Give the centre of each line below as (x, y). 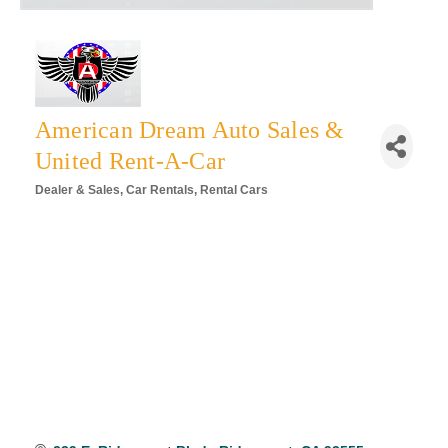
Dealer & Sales (77, 190)
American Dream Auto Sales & (190, 130)
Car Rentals (160, 190)
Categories (65, 205)
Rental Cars (234, 190)
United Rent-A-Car (130, 161)
